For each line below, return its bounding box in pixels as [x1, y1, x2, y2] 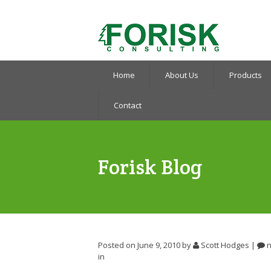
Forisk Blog [98, 154, 202, 180]
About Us [165, 70, 199, 81]
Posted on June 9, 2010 [98, 240, 182, 251]
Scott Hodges [201, 240, 249, 251]
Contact [113, 99, 142, 111]
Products [229, 70, 262, 81]
